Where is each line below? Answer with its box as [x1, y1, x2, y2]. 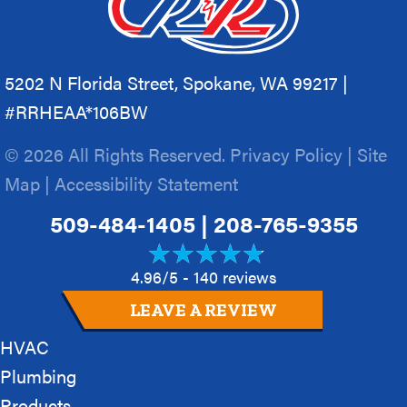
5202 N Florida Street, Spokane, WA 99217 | [5, 69, 348, 96]
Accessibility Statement [55, 170, 238, 197]
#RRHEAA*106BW [5, 98, 148, 125]
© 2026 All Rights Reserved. [5, 141, 230, 168]
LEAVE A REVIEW [130, 299, 277, 322]
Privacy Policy [230, 141, 342, 168]
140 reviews [193, 265, 277, 289]
